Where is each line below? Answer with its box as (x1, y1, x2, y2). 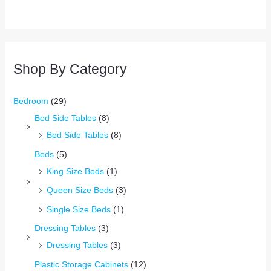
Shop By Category (13, 60, 127, 77)
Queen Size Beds (46, 185, 113, 195)
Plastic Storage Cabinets (34, 259, 128, 269)
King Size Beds (46, 166, 104, 176)
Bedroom (13, 96, 48, 106)
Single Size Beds (46, 204, 111, 214)
